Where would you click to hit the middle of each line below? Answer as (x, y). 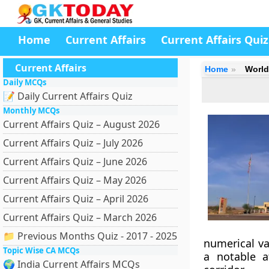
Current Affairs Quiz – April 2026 (76, 199)
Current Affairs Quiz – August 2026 (81, 124)
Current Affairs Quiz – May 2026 (75, 180)
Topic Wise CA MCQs (41, 250)
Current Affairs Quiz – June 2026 (75, 162)
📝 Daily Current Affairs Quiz (68, 96)
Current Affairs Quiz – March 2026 (80, 217)
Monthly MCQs (31, 110)
